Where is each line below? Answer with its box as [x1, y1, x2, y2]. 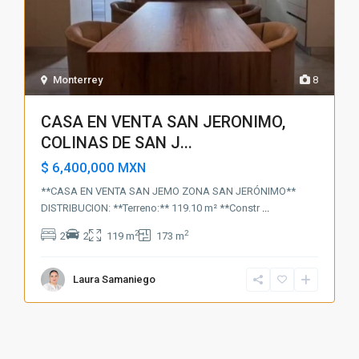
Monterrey [53, 73, 103, 86]
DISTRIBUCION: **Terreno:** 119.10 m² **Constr [41, 201, 263, 214]
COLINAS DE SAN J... [41, 132, 193, 152]
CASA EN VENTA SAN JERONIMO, [41, 111, 286, 131]
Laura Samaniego [73, 272, 156, 285]
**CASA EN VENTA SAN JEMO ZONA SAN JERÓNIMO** [41, 184, 296, 197]
